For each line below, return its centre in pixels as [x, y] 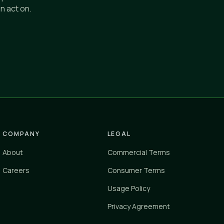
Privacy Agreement [138, 206]
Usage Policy [128, 188]
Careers [16, 170]
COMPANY [21, 134]
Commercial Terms [138, 152]
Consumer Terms [136, 170]
